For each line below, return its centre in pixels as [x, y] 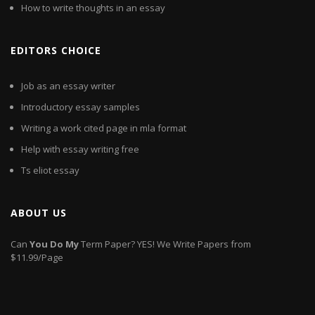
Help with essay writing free [80, 149]
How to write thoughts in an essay [93, 8]
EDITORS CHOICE [56, 51]
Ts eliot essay [50, 171]
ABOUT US [39, 213]
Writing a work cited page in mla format [104, 128]
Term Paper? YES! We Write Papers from [165, 244]
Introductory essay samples [81, 107]
